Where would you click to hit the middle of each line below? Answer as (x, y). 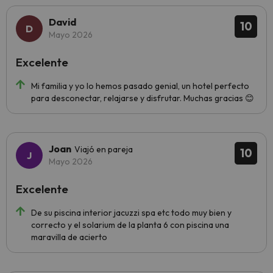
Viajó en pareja (104, 149)
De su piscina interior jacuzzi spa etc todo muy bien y (131, 213)
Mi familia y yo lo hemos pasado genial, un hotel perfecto (140, 86)
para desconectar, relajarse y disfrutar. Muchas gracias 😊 (143, 98)
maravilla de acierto (69, 237)
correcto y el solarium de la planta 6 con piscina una (130, 225)
